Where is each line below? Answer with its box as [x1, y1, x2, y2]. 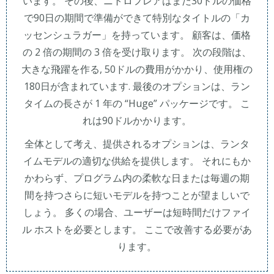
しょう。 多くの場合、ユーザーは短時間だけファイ [23, 206, 251, 219]
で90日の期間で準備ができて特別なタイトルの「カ [24, 11, 250, 24]
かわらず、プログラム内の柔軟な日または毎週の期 [24, 171, 250, 185]
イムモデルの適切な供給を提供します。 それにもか [23, 154, 251, 168]
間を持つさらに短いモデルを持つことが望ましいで [24, 188, 250, 202]
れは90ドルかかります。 [83, 114, 191, 127]
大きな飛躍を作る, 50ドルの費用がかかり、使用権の [21, 62, 253, 76]
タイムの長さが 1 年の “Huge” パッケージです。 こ [24, 97, 250, 110]
